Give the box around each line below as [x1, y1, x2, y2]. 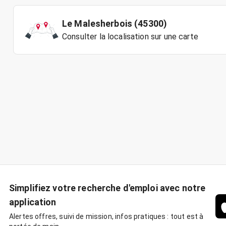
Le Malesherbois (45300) [62, 18, 167, 29]
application [9, 197, 56, 207]
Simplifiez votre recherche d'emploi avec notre [9, 183, 206, 193]
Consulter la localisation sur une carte [62, 32, 198, 41]
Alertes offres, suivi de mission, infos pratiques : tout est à [9, 212, 204, 220]
